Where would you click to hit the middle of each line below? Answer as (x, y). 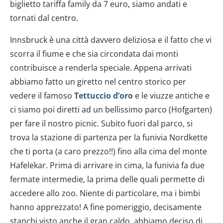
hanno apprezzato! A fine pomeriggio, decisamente (106, 207)
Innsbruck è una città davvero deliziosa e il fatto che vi (111, 40)
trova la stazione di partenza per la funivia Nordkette (109, 137)
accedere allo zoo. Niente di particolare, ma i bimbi (105, 193)
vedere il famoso (42, 95)
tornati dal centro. (44, 18)
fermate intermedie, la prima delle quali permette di (107, 179)
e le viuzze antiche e (171, 95)
